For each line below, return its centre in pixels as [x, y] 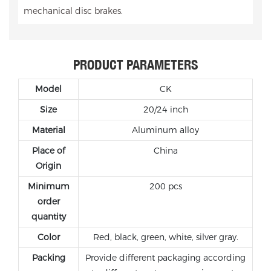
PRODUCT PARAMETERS [135, 65]
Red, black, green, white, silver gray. [165, 237]
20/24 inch [165, 110]
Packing [48, 258]
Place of [48, 151]
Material [48, 130]
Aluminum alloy [165, 130]
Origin [48, 166]
